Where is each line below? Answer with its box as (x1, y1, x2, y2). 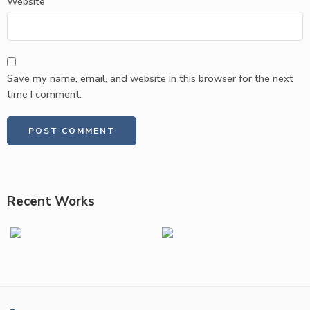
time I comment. (7, 87, 82, 102)
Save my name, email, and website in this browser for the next (7, 71, 293, 86)
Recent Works (7, 192, 95, 211)
